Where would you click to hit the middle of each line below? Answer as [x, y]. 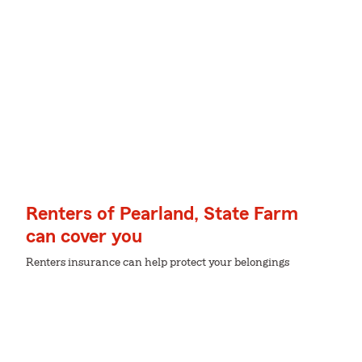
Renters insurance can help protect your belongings [158, 263]
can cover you [84, 237]
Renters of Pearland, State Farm [162, 214]
